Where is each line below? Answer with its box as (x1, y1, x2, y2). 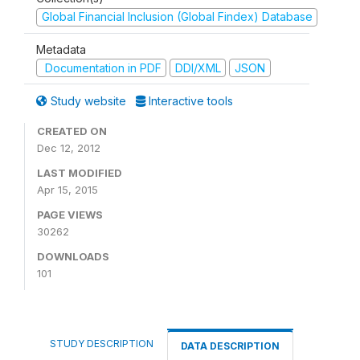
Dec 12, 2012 (37, 141, 100, 154)
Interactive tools (145, 94, 233, 108)
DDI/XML (174, 60, 221, 75)
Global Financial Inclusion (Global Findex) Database (41, 10, 313, 23)
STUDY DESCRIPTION (50, 337, 153, 350)
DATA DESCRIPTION (181, 340, 280, 352)
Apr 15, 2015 (37, 183, 98, 196)
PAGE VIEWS (37, 208, 103, 221)
